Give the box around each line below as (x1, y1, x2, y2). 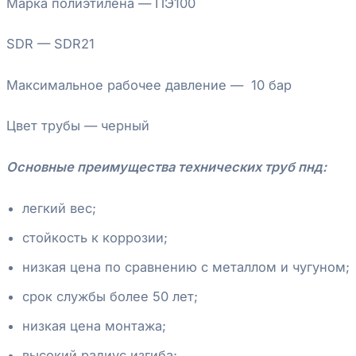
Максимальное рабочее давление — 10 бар (6, 76, 292, 93)
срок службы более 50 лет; (22, 288, 198, 304)
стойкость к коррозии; (22, 229, 168, 246)
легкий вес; (22, 199, 96, 216)
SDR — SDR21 (6, 36, 95, 52)
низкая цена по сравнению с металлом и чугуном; (22, 258, 350, 275)
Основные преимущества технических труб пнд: (6, 158, 327, 175)
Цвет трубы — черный (6, 118, 149, 134)
